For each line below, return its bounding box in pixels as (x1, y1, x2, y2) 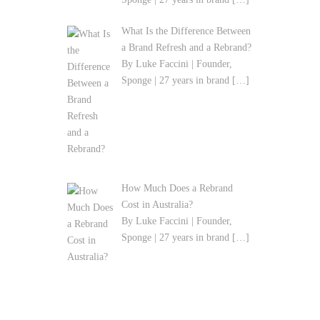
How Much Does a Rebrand (121, 182, 233, 194)
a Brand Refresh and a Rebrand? (121, 42, 251, 54)
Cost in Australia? (121, 199, 193, 210)
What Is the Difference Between (121, 26, 251, 37)
